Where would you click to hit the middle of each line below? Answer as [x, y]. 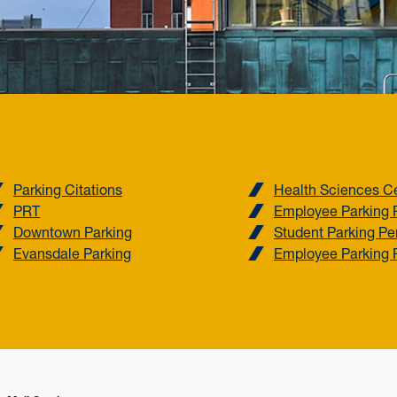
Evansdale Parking [72, 253]
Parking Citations [67, 189]
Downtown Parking [72, 232]
